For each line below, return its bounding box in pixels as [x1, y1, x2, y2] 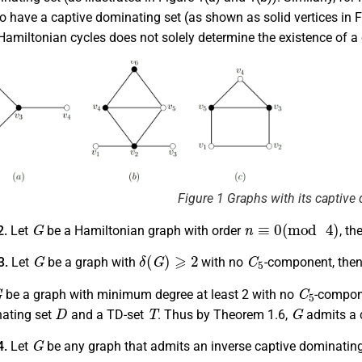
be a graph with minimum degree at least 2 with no [2, 286, 298, 302]
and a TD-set [67, 306, 147, 322]
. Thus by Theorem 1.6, [158, 306, 292, 322]
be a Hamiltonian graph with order [44, 222, 245, 238]
